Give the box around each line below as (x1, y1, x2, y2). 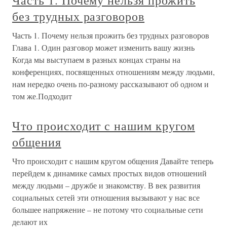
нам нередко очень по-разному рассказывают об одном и (12, 78, 209, 89)
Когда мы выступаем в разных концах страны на (12, 54, 180, 65)
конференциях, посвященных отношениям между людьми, (12, 66, 215, 77)
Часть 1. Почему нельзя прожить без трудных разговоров (12, 29, 209, 41)
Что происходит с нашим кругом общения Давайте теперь (12, 155, 213, 166)
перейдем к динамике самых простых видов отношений (12, 167, 207, 178)
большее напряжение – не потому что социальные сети (12, 204, 203, 215)
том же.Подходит (12, 90, 72, 101)
